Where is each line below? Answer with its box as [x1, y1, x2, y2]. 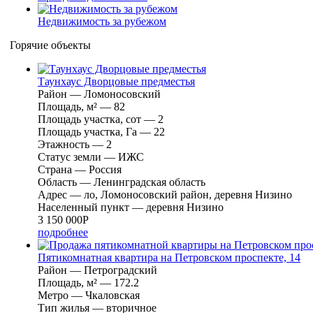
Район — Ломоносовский [38, 87, 161, 100]
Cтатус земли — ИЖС [38, 150, 144, 163]
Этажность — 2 [38, 138, 112, 150]
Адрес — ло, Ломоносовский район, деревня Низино [38, 188, 292, 201]
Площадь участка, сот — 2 [38, 112, 163, 125]
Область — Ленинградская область [38, 175, 205, 188]
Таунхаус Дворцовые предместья [38, 75, 195, 87]
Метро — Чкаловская [38, 289, 140, 301]
